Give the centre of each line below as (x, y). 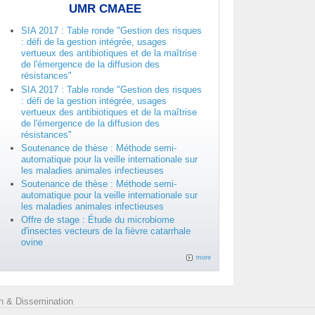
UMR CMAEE (105, 9)
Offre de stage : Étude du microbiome (97, 220)
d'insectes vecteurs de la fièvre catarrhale (105, 231)
